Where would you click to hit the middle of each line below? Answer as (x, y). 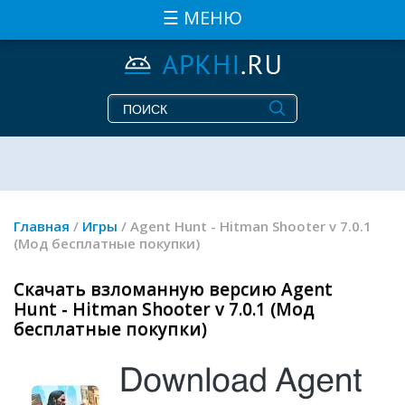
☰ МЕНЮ (202, 18)
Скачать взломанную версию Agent (173, 290)
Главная (42, 226)
